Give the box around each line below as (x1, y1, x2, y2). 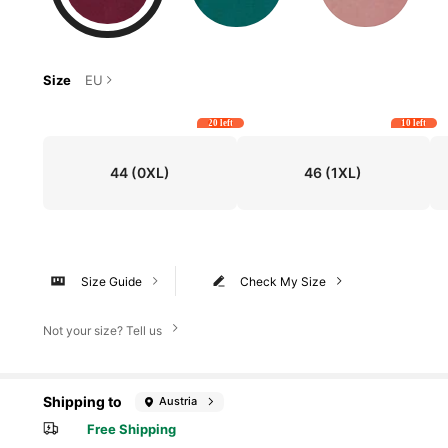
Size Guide (80, 273, 142, 289)
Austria (159, 394, 198, 409)
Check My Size (240, 273, 327, 289)
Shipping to (43, 393, 122, 411)
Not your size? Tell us (43, 323, 162, 339)
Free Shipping (87, 421, 177, 438)
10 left (401, 118, 427, 129)
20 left (207, 118, 233, 129)
